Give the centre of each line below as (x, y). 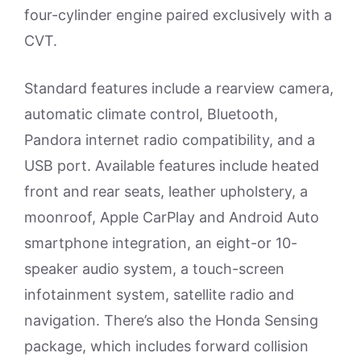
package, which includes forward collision (166, 346)
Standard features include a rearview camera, (179, 88)
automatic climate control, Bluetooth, (151, 114)
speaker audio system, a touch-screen (154, 269)
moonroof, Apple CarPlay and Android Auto (172, 217)
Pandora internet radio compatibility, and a (170, 140)
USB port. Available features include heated (172, 166)
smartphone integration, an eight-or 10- (161, 243)
